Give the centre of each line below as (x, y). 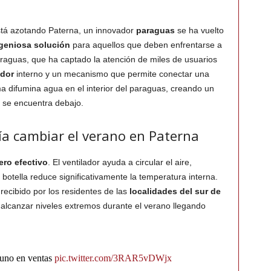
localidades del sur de (175, 191)
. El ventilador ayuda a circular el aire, (119, 162)
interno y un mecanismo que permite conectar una (111, 74)
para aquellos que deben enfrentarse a (146, 45)
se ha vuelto (199, 31)
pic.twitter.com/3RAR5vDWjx (113, 258)
